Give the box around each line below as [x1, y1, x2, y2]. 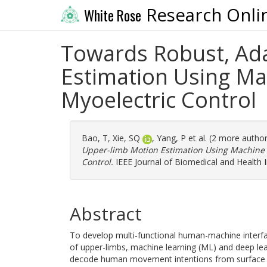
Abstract [70, 201, 142, 226]
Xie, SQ [113, 132, 140, 144]
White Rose [83, 5, 141, 26]
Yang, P [157, 132, 186, 144]
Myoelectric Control [61, 85, 256, 114]
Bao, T [82, 132, 108, 144]
